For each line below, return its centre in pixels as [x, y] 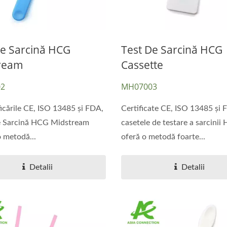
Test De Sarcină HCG [172, 49]
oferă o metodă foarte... [163, 137]
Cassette [142, 65]
